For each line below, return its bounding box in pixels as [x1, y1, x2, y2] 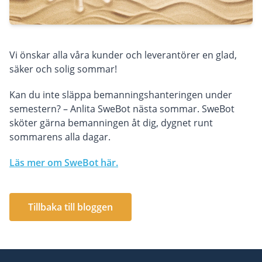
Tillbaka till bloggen [28, 200, 113, 213]
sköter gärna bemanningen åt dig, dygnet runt [9, 116, 213, 129]
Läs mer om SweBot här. [9, 156, 118, 169]
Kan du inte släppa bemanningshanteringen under [9, 88, 232, 101]
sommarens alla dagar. [9, 130, 111, 143]
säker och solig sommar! [9, 62, 117, 75]
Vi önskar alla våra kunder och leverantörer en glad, [9, 48, 237, 61]
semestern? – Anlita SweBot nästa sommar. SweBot [9, 102, 235, 115]
